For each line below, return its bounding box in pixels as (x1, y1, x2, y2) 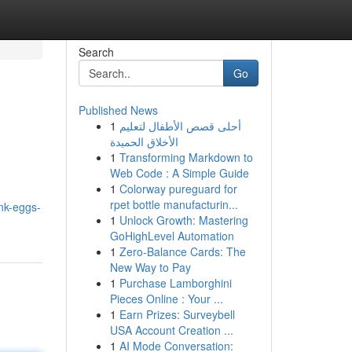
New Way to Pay (109, 259, 191, 275)
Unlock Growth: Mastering (119, 212, 248, 228)
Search (78, 44, 114, 60)
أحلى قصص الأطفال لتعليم (119, 118, 241, 134)
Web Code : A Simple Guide (109, 165, 249, 181)
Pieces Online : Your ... (109, 291, 223, 306)
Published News (78, 102, 158, 118)
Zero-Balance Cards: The (119, 244, 246, 259)
